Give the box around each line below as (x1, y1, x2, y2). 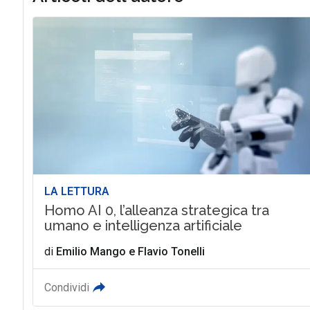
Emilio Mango (55, 245, 126, 259)
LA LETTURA (44, 185, 109, 199)
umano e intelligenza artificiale (44, 217, 242, 235)
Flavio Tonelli (137, 245, 205, 259)
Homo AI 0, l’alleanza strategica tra (44, 202, 269, 219)
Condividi (44, 281, 89, 295)
